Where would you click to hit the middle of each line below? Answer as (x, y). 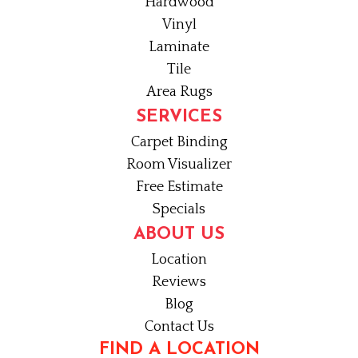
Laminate (179, 48)
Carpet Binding (179, 143)
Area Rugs (179, 92)
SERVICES (179, 117)
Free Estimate (179, 187)
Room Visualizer (179, 165)
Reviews (179, 282)
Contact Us (179, 327)
